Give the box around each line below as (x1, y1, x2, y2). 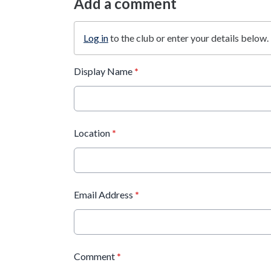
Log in (83, 32, 108, 44)
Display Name (74, 65, 134, 77)
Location (74, 127, 112, 139)
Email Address (74, 189, 135, 200)
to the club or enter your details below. (108, 32, 269, 44)
